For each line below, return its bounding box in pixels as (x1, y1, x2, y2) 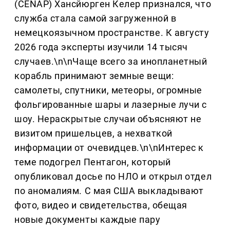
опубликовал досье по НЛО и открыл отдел (14, 170, 212, 182)
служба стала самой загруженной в (14, 12, 177, 24)
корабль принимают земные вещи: (14, 70, 174, 81)
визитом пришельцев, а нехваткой (14, 127, 172, 139)
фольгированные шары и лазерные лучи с (14, 99, 207, 110)
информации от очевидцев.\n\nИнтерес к (14, 142, 204, 153)
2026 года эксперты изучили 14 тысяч (14, 41, 188, 52)
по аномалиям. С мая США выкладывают (14, 185, 204, 196)
